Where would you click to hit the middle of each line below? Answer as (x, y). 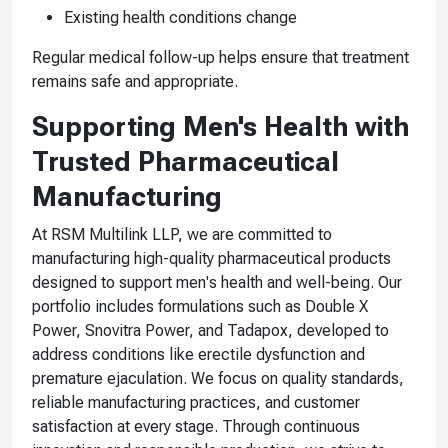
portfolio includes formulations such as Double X (200, 306)
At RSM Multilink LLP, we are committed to (182, 234)
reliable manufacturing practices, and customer (196, 402)
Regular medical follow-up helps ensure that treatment (220, 57)
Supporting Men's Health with (220, 126)
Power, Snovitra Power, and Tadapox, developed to (210, 330)
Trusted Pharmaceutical (185, 161)
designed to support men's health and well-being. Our (217, 282)
